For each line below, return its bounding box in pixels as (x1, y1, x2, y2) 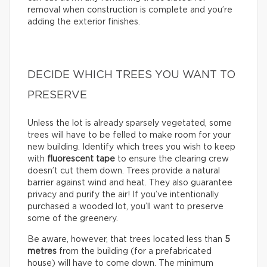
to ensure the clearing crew (115, 154, 229, 163)
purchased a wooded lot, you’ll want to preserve (27, 202, 223, 211)
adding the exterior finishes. (27, 17, 140, 26)
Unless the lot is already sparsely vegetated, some (27, 119, 232, 128)
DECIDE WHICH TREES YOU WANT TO (27, 69, 235, 80)
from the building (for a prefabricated (57, 247, 212, 256)
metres (27, 247, 57, 256)
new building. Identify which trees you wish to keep (27, 142, 235, 151)
